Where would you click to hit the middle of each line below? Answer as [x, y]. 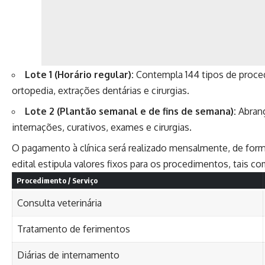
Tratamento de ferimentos [74, 229]
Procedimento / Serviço [57, 180]
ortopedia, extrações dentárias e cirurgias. [101, 90]
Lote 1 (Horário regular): [79, 74]
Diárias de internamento [68, 255]
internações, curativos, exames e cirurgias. [102, 127]
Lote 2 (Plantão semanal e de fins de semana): [130, 111]
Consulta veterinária [59, 203]
